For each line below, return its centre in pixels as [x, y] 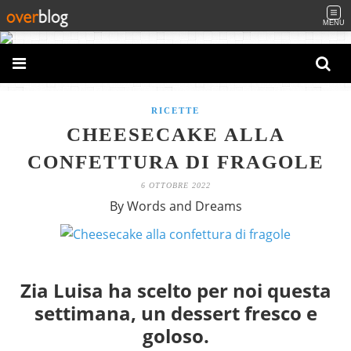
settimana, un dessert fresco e [175, 313]
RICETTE [175, 110]
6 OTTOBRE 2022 [175, 185]
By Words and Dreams [175, 206]
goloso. [175, 336]
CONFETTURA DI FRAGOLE [175, 162]
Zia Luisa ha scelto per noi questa [175, 290]
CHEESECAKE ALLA [175, 134]
